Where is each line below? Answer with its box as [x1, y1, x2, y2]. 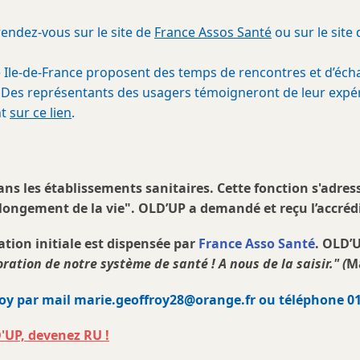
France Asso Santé [198, 235, 315, 253]
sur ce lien [10, 104, 72, 121]
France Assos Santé [154, 23, 272, 41]
